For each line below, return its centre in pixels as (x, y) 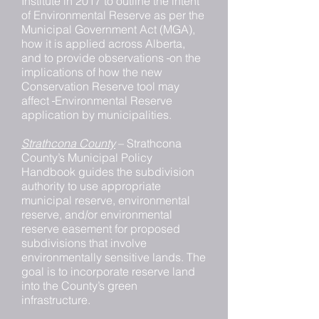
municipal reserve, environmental (106, 200)
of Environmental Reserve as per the (113, 15)
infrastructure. (56, 300)
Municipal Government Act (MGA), (108, 29)
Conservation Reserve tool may (100, 86)
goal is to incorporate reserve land (108, 271)
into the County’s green (79, 286)
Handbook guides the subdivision (108, 172)
